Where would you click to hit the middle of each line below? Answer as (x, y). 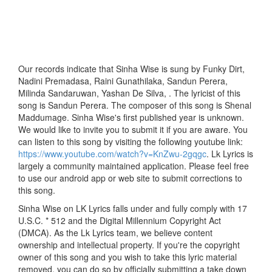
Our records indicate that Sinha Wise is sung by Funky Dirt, (131, 69)
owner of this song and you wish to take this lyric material (127, 257)
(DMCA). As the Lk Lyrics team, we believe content (115, 233)
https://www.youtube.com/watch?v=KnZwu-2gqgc (112, 154)
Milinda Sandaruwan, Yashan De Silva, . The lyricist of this (129, 93)
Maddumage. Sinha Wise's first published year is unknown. (131, 117)
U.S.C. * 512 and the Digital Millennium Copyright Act (120, 221)
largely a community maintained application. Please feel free (134, 166)
